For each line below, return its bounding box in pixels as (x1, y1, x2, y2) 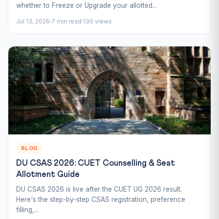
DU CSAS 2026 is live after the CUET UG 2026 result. (16, 185, 182, 193)
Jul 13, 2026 (16, 17, 50, 25)
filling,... (16, 205, 39, 214)
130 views (83, 17, 112, 25)
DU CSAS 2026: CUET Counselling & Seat (16, 159, 175, 168)
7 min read (51, 17, 82, 25)
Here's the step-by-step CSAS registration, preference (16, 195, 185, 203)
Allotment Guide (16, 170, 80, 179)
